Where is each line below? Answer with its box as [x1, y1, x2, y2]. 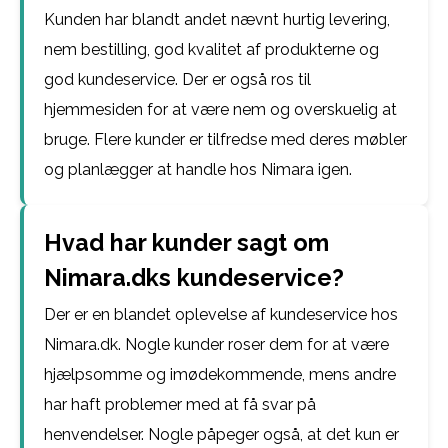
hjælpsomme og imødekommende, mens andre [44, 365, 396, 384]
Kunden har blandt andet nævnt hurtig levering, [44, 10, 390, 29]
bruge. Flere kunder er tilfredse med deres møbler [44, 130, 407, 149]
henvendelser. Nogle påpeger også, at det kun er [44, 425, 399, 444]
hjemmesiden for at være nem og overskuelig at [44, 100, 397, 119]
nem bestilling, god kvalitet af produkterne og [44, 40, 379, 59]
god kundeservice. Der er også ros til [44, 70, 311, 89]
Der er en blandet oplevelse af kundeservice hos [44, 305, 398, 324]
